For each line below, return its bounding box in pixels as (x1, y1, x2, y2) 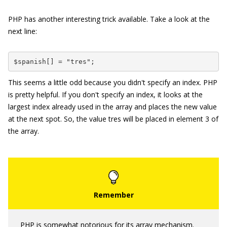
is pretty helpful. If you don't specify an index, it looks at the (8, 90, 203, 99)
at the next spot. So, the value (8, 114, 108, 124)
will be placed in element (121, 114, 205, 124)
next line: (8, 26, 37, 36)
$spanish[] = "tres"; (13, 57, 95, 65)
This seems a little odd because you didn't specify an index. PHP (8, 78, 217, 87)
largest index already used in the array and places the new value (8, 102, 217, 111)
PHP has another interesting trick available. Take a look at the (8, 14, 210, 24)
